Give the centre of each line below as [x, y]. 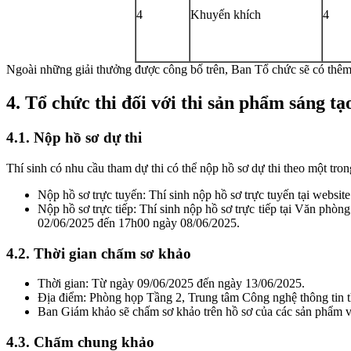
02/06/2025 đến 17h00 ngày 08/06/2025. [139, 223]
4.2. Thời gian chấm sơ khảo [99, 253]
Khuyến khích [226, 15]
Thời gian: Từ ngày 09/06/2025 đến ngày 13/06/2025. [171, 284]
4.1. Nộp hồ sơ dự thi [74, 138]
